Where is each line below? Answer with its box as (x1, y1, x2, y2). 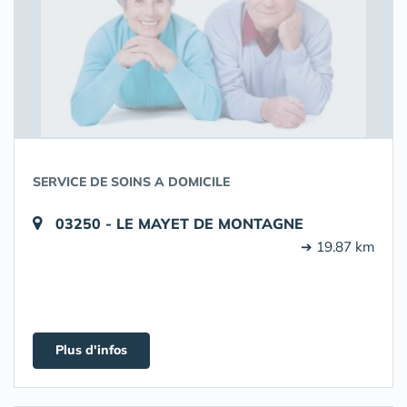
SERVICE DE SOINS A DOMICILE (33, 174, 230, 190)
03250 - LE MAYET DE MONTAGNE (55, 214, 303, 233)
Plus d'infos (55, 342, 127, 358)
